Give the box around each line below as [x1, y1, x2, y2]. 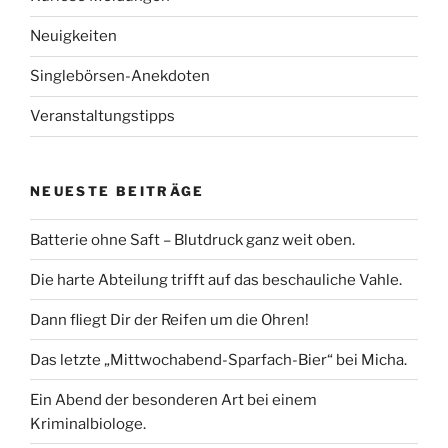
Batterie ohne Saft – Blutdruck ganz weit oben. [30, 230, 355, 249]
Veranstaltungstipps [30, 107, 175, 126]
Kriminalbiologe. [30, 414, 146, 433]
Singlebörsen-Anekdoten [30, 67, 210, 86]
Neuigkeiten [30, 27, 117, 46]
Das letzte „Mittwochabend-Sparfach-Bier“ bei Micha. [30, 350, 407, 369]
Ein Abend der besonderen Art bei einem [30, 390, 317, 409]
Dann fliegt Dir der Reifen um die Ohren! [30, 310, 309, 329]
